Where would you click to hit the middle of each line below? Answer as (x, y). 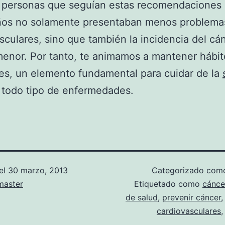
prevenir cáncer (192, 197)
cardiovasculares (189, 211)
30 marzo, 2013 (38, 170)
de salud (142, 197)
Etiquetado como (168, 184)
